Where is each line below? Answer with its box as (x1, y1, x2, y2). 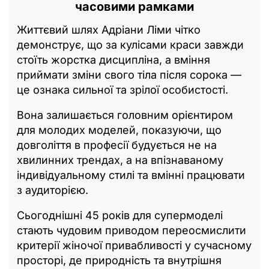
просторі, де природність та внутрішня (17, 254, 222, 267)
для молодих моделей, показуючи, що (17, 124, 222, 137)
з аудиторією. (17, 184, 88, 197)
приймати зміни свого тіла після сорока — (17, 68, 241, 82)
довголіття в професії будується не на (17, 139, 217, 152)
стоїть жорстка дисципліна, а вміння (17, 53, 210, 67)
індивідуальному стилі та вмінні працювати (17, 169, 245, 182)
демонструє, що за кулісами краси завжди (17, 38, 244, 52)
